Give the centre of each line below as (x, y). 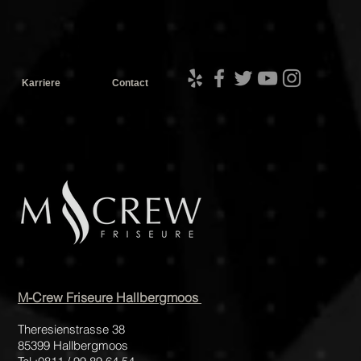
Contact (130, 83)
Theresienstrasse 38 (71, 329)
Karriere (41, 83)
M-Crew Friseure (67, 297)
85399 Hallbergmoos (75, 345)
